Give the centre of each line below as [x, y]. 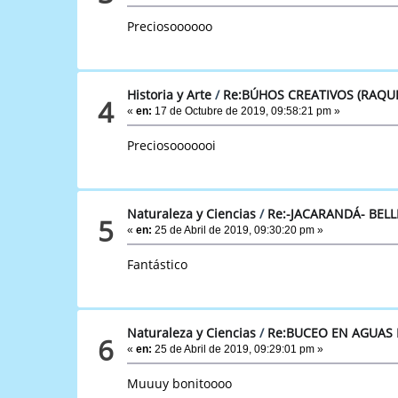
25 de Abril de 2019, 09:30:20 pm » [238, 230]
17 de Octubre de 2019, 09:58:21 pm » [247, 111]
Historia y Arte [170, 94]
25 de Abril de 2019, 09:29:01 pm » [238, 349]
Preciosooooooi [172, 145]
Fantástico [158, 264]
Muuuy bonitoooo [180, 383]
